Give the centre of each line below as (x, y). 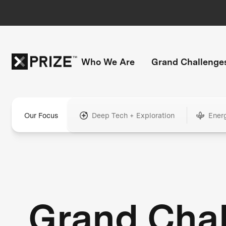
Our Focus (41, 116)
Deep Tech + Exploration (133, 116)
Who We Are (108, 62)
